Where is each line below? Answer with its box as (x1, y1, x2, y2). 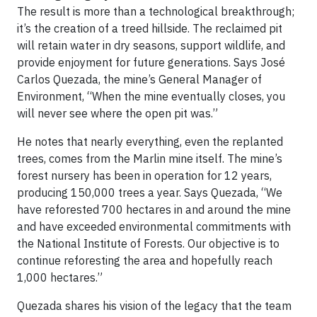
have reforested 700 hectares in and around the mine (17, 202, 291, 217)
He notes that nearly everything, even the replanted (17, 134, 283, 149)
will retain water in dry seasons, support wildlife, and (17, 38, 285, 52)
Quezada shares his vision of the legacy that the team (17, 299, 292, 313)
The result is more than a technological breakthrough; (17, 4, 294, 18)
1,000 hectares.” (17, 270, 103, 284)
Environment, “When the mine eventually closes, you (17, 89, 285, 103)
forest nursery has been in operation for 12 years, (17, 168, 272, 183)
